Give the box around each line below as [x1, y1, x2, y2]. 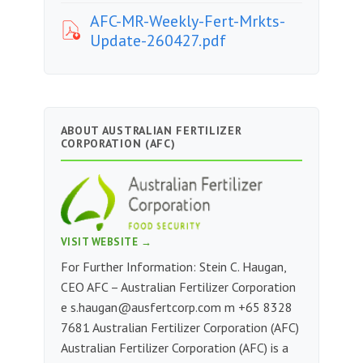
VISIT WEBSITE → [60, 235, 152, 250]
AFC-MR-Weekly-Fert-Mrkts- [89, 10, 285, 32]
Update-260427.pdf [89, 29, 226, 51]
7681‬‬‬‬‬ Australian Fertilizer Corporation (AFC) [60, 319, 299, 336]
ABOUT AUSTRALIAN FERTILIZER [60, 123, 242, 139]
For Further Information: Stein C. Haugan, [60, 258, 286, 275]
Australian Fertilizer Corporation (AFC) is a [60, 340, 288, 357]
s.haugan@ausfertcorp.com [70, 299, 221, 316]
